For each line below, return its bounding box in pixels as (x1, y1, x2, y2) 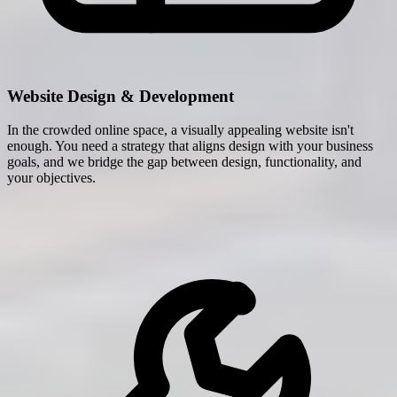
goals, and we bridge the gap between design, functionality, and (7, 154, 362, 170)
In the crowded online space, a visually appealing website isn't (7, 122, 354, 138)
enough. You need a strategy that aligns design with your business (7, 138, 373, 154)
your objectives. (7, 170, 96, 186)
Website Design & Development (7, 86, 234, 105)
